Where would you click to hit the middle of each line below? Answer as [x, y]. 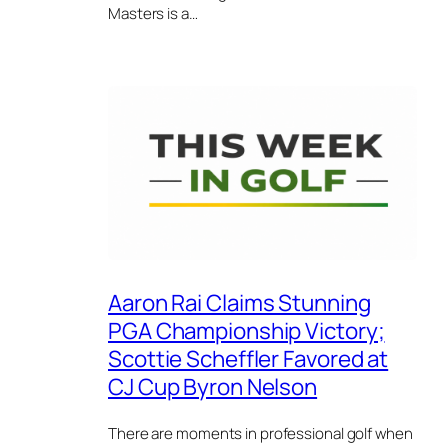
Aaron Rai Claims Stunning [239, 302]
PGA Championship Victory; [246, 330]
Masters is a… [153, 13]
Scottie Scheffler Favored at [248, 358]
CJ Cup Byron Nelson [213, 386]
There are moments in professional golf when [260, 434]
